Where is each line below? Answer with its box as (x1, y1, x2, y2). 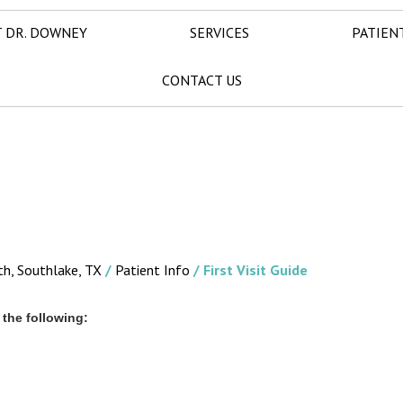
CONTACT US (161, 71, 242, 89)
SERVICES (190, 23, 249, 41)
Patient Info (115, 261, 190, 279)
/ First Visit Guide (190, 261, 308, 279)
